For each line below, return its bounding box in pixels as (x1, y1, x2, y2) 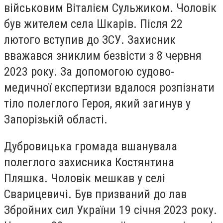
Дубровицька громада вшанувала (4, 139, 177, 153)
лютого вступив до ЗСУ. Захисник (4, 33, 176, 47)
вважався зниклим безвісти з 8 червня (4, 49, 202, 63)
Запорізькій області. (4, 112, 108, 127)
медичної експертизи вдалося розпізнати (4, 81, 215, 95)
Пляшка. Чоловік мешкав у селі (4, 171, 165, 185)
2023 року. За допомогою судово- (4, 65, 174, 79)
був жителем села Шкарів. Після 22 (4, 17, 183, 31)
